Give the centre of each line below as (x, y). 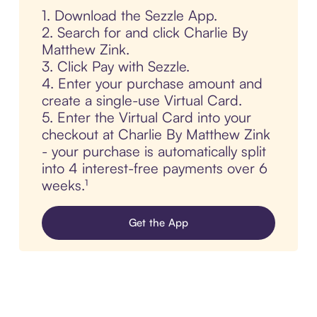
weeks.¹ (64, 185)
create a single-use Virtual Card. (142, 100)
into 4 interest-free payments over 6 (154, 168)
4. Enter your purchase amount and (152, 83)
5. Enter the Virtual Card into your (146, 117)
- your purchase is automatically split (154, 151)
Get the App (158, 223)
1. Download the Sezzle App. (129, 16)
